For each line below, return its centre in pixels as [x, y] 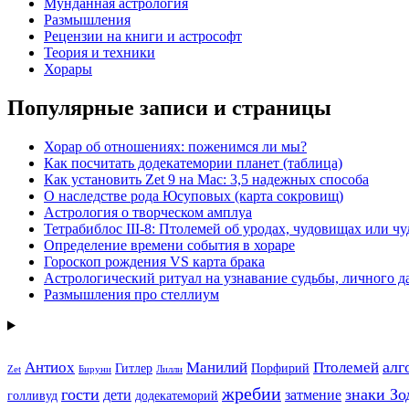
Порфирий [280, 368]
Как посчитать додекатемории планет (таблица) [193, 163]
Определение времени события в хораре [169, 245]
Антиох [50, 367]
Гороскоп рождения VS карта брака [154, 261]
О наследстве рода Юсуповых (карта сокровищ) [194, 195]
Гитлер [134, 368]
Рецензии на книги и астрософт [143, 37]
